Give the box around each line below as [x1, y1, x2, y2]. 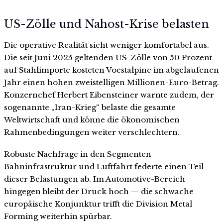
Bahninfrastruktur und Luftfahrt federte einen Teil [4, 162, 204, 172]
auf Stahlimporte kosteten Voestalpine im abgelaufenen [4, 65, 219, 75]
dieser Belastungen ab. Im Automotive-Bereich [4, 174, 185, 184]
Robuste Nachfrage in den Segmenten [4, 149, 151, 159]
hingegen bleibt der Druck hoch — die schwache [4, 187, 194, 197]
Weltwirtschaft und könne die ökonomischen [4, 115, 180, 125]
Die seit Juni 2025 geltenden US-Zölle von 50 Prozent [4, 53, 212, 63]
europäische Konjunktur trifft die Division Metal [4, 199, 192, 209]
